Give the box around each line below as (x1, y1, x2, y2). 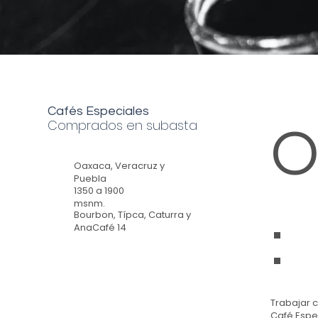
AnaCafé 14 (73, 221, 126, 235)
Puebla (73, 172, 106, 186)
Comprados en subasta (48, 116, 198, 135)
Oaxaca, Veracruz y (73, 159, 165, 173)
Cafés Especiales (48, 104, 150, 119)
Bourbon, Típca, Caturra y (73, 208, 191, 222)
